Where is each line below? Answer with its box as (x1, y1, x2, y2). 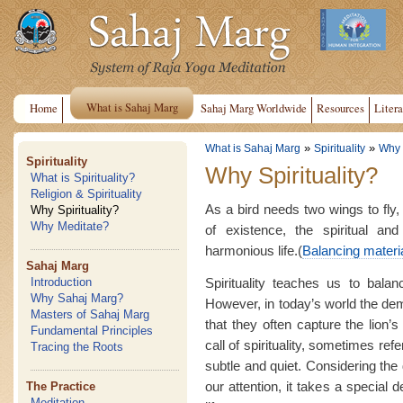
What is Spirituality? (31, 171, 136, 184)
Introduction (31, 275, 93, 289)
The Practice (26, 380, 96, 393)
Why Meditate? (31, 219, 110, 233)
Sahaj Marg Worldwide (201, 100, 307, 116)
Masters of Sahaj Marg (31, 308, 150, 321)
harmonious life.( (205, 242, 302, 258)
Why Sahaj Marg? (31, 291, 124, 305)
